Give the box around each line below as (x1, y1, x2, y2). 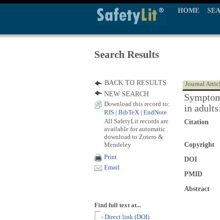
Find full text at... (94, 202, 141, 209)
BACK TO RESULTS (105, 79, 166, 86)
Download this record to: (104, 101, 170, 108)
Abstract (184, 185, 210, 192)
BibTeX (118, 109, 139, 116)
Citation (184, 118, 209, 126)
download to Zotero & (104, 133, 163, 140)
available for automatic (104, 125, 165, 133)
